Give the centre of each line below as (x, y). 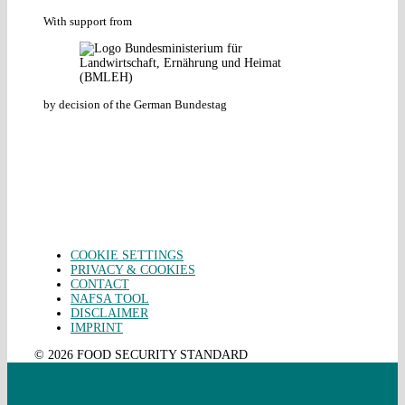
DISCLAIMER (109, 314)
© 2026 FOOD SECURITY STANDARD (141, 355)
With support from (88, 22)
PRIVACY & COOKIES (133, 270)
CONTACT (100, 285)
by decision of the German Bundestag (135, 105)
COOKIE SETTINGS (127, 256)
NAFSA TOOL (110, 299)
